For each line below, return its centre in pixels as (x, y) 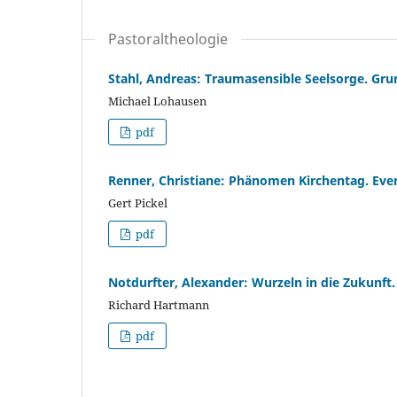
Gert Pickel (138, 203)
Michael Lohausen (157, 101)
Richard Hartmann (159, 305)
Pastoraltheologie (168, 39)
